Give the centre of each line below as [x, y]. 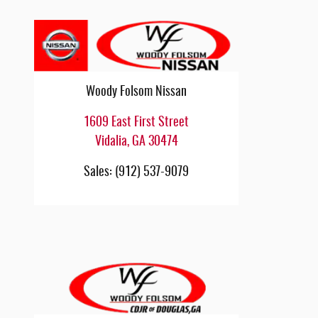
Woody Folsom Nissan [136, 93]
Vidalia [111, 142]
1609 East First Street [136, 123]
